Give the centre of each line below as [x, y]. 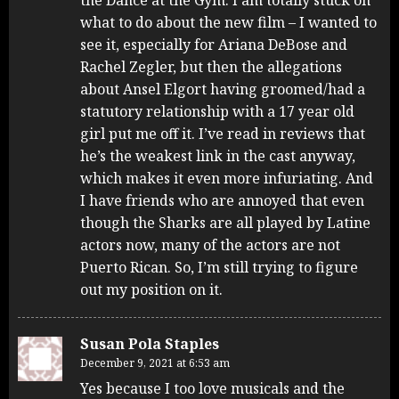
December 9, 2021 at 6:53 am [155, 362]
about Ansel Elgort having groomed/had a [223, 89]
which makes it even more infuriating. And [227, 178]
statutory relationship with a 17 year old [217, 111]
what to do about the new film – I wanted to [228, 22]
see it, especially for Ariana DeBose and [214, 44]
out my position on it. [151, 289]
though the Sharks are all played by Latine [225, 222]
